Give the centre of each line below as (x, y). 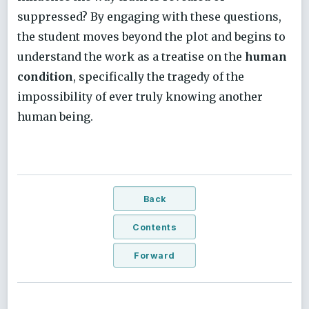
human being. (55, 116)
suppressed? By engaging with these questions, (149, 16)
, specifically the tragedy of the (159, 76)
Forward (154, 256)
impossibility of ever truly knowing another (140, 96)
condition (45, 76)
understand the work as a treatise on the (131, 56)
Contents (154, 228)
